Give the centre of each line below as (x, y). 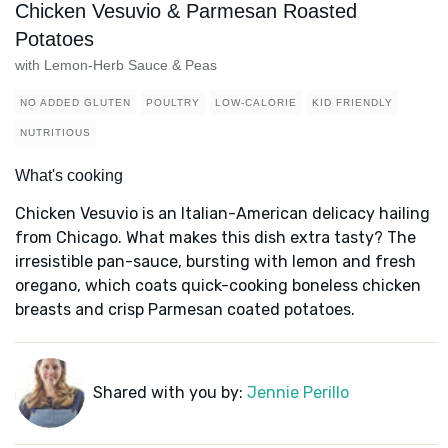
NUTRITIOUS (55, 133)
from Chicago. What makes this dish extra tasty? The (215, 238)
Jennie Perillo (297, 393)
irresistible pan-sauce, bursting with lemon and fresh (215, 262)
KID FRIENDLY (352, 103)
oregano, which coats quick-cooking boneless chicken (218, 286)
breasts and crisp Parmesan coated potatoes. (185, 310)
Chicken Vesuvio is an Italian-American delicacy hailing (222, 214)
